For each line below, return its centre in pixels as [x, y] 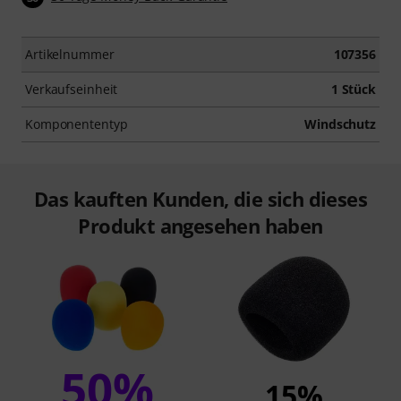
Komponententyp [77, 124]
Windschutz [340, 124]
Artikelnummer [70, 55]
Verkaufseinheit [72, 90]
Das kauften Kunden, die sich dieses [200, 199]
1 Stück [353, 90]
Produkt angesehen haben [200, 226]
